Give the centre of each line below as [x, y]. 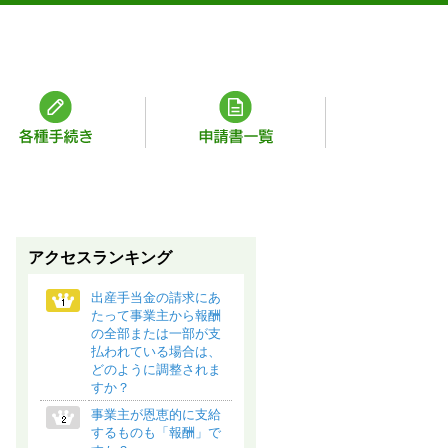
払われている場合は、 [156, 351]
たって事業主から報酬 [156, 315]
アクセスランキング [100, 257]
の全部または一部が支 [156, 333]
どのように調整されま [156, 369]
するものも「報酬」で [156, 432]
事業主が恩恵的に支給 [156, 414]
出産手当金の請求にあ [156, 297]
